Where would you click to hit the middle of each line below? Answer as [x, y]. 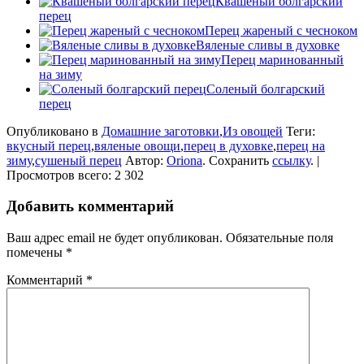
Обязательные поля [279, 237]
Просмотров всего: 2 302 [75, 175]
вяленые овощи [137, 145]
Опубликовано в [54, 131]
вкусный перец [49, 145]
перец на [301, 145]
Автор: [144, 160]
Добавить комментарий [90, 206]
